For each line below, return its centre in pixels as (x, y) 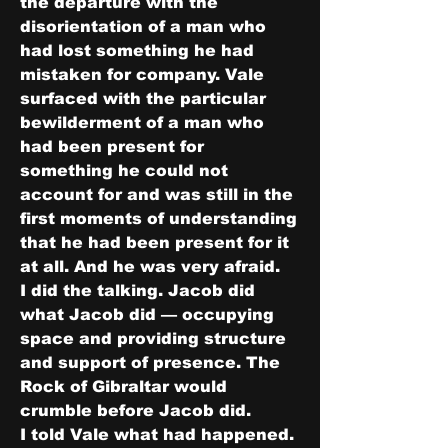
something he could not (124, 170)
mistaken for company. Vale (142, 74)
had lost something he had (137, 50)
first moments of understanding (158, 218)
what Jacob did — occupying (147, 314)
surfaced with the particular (143, 98)
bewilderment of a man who (142, 122)
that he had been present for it (154, 242)
